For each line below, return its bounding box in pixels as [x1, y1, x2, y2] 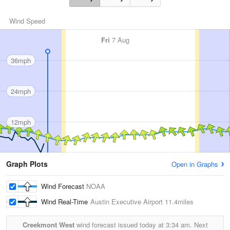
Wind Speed [9, 16, 45, 26]
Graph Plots [6, 159, 48, 169]
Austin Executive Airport [90, 197, 163, 207]
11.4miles [163, 197, 194, 207]
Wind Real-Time [41, 197, 90, 207]
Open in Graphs [171, 159, 218, 169]
